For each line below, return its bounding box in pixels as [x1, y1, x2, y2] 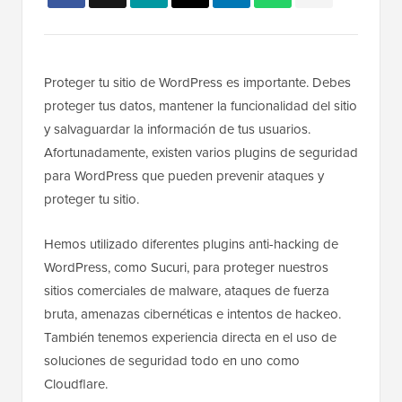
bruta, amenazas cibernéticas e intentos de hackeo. [44, 304, 341, 325]
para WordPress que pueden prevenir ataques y [44, 166, 324, 187]
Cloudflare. [44, 374, 108, 395]
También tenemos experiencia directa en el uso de [44, 328, 336, 348]
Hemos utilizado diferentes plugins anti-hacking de [44, 234, 338, 255]
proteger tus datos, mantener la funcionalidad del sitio [44, 96, 357, 117]
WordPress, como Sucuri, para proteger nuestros [44, 258, 328, 278]
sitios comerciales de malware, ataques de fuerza [44, 281, 329, 301]
